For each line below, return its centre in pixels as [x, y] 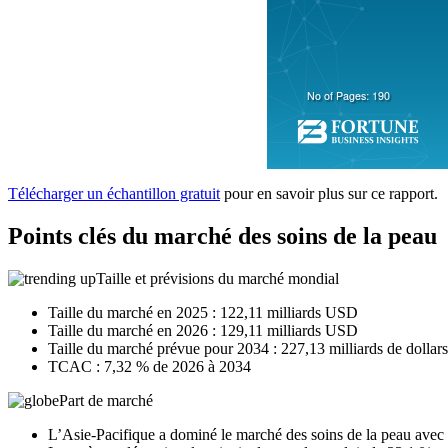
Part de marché [106, 401]
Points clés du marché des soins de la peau [222, 236]
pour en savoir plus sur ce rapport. [329, 194]
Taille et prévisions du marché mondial [217, 279]
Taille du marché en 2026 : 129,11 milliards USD [203, 331]
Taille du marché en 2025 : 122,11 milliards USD [203, 313]
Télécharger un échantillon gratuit [114, 194]
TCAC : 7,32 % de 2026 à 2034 [149, 367]
